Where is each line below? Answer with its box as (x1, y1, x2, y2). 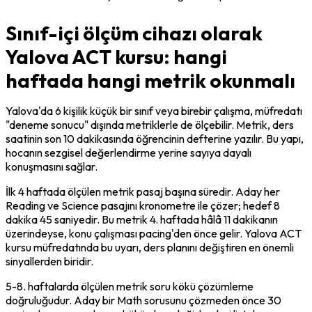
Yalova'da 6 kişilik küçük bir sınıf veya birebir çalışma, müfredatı (6, 103, 302, 118)
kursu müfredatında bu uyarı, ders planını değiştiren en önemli (6, 240, 294, 254)
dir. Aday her (219, 184, 280, 198)
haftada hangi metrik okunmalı (6, 68, 295, 93)
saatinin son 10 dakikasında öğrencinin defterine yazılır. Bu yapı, (6, 131, 304, 146)
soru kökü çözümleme (150, 279, 253, 293)
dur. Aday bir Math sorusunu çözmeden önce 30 (54, 292, 281, 307)
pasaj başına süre (136, 184, 219, 198)
